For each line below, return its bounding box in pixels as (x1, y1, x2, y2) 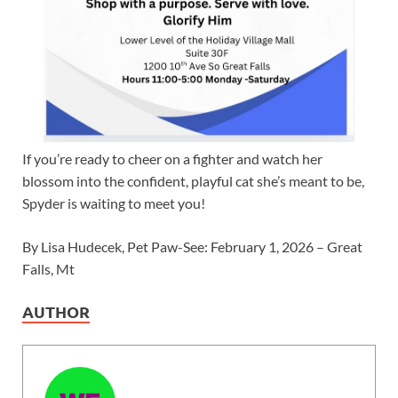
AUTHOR (22, 301, 90, 322)
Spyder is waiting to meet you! (22, 195, 205, 212)
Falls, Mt (22, 260, 75, 278)
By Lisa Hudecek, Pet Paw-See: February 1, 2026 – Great (22, 238, 362, 256)
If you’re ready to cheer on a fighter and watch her (22, 150, 322, 168)
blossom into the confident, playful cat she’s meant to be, (22, 172, 364, 190)
